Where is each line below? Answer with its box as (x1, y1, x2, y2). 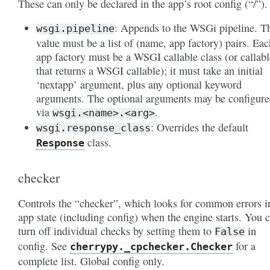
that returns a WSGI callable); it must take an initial (36, 63, 263, 78)
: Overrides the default (151, 119, 248, 134)
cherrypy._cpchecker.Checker (70, 240, 233, 253)
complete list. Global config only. (18, 253, 165, 268)
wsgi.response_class (36, 121, 151, 134)
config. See (18, 238, 70, 253)
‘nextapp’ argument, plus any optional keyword (36, 77, 242, 92)
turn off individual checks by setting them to (18, 223, 215, 238)
